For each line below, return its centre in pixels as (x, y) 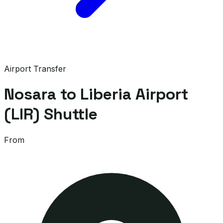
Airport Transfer (35, 68)
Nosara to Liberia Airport (96, 94)
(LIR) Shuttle (51, 114)
